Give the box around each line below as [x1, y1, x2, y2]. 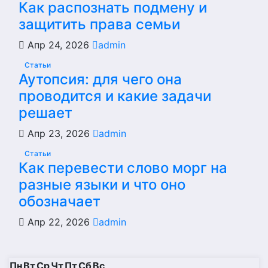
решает [19, 104, 72, 122]
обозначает [19, 193, 100, 211]
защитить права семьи [19, 16, 180, 33]
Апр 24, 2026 [25, 39, 92, 51]
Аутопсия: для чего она [19, 71, 182, 89]
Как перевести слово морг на [19, 159, 227, 177]
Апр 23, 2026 [25, 127, 93, 140]
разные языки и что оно [19, 176, 185, 194]
